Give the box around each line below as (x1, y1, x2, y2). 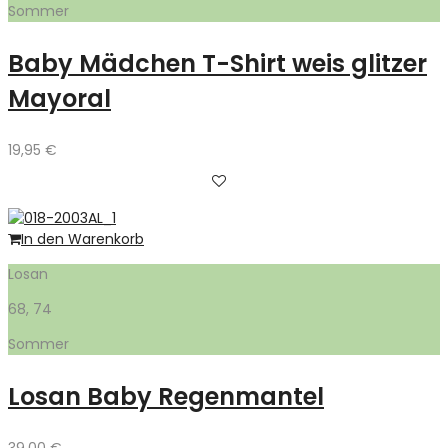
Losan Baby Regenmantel (8, 379, 324, 413)
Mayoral (8, 81, 111, 115)
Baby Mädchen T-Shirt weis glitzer (8, 46, 427, 80)
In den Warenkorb (21, 228, 144, 249)
